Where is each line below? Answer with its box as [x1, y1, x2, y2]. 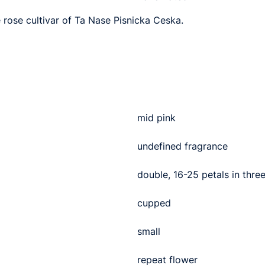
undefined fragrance [137, 140, 228, 152]
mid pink [137, 111, 176, 124]
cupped [137, 196, 171, 209]
